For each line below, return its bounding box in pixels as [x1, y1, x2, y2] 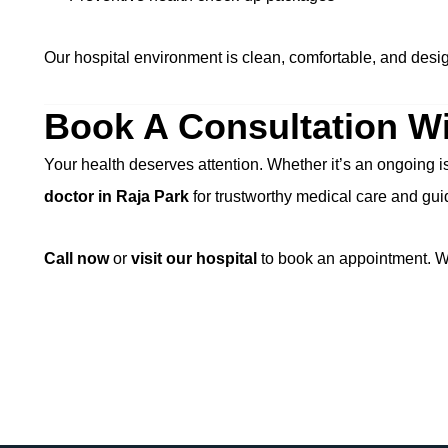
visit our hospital [131, 250, 257, 267]
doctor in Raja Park [44, 188, 189, 205]
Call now [44, 250, 109, 267]
